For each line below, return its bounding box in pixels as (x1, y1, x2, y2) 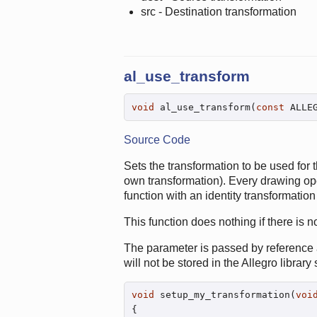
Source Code (123, 133, 190, 146)
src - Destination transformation (140, 6, 296, 18)
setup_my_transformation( (154, 289, 296, 301)
